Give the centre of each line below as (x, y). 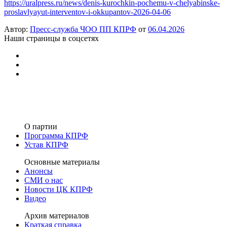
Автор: (17, 29)
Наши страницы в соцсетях (51, 38)
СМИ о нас (44, 180)
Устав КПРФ (46, 144)
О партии (41, 126)
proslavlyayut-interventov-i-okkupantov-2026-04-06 (87, 12)
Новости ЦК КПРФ (59, 189)
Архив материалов (57, 215)
